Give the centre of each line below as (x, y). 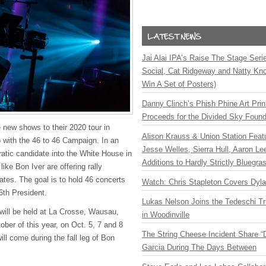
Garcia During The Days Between (199, 247)
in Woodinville (166, 215)
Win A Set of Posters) (179, 84)
